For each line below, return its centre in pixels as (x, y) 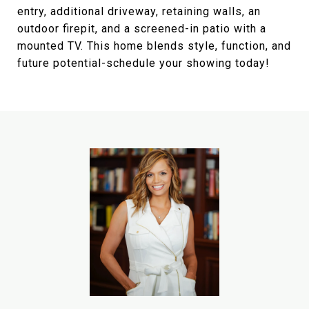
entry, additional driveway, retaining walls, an (139, 11)
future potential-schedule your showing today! (143, 63)
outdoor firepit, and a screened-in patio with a (142, 28)
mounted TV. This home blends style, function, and (154, 46)
